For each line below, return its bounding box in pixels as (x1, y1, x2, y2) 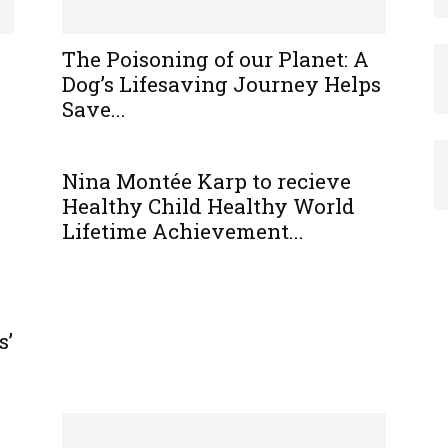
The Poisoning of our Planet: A (62, 45, 369, 73)
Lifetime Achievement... (62, 217, 304, 245)
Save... (62, 95, 126, 123)
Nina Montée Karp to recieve (62, 167, 351, 195)
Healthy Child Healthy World (62, 192, 355, 220)
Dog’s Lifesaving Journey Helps (62, 70, 381, 98)
